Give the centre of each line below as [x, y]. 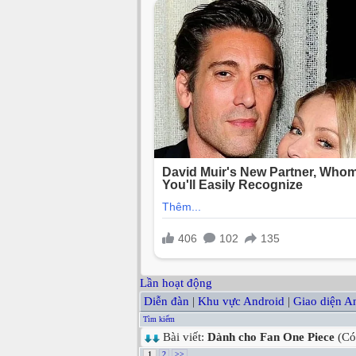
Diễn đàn [166, 302]
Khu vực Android [241, 302]
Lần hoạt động [176, 283]
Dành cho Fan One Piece [271, 337]
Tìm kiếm [159, 319]
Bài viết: [184, 337]
